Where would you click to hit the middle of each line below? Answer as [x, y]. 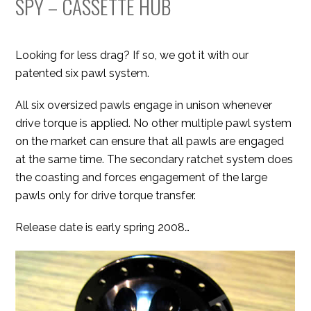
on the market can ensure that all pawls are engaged [150, 142]
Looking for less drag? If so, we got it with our [132, 56]
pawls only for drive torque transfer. [106, 196]
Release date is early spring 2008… [103, 228]
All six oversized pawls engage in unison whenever [144, 106]
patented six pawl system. [83, 74]
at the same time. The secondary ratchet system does [154, 160]
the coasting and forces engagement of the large [142, 178]
